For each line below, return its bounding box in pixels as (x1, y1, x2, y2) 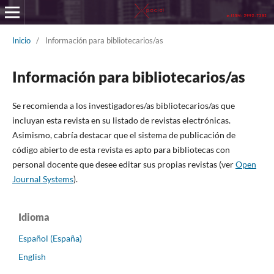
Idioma (18, 210, 50, 223)
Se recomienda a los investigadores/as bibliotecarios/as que (12, 100, 235, 111)
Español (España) (18, 232, 82, 243)
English (18, 251, 46, 262)
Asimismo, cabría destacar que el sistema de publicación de (12, 129, 235, 140)
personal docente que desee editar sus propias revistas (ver (12, 158, 235, 169)
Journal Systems (12, 173, 73, 184)
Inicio (12, 35, 31, 45)
